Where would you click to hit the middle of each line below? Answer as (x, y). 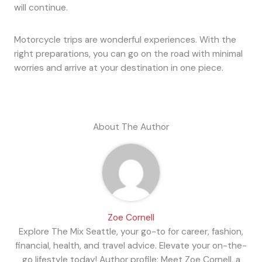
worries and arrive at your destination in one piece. (118, 68)
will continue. (41, 7)
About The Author (131, 127)
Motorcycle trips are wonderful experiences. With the (125, 39)
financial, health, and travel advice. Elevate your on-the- (131, 246)
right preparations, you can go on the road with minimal (128, 54)
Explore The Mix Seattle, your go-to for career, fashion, (131, 232)
